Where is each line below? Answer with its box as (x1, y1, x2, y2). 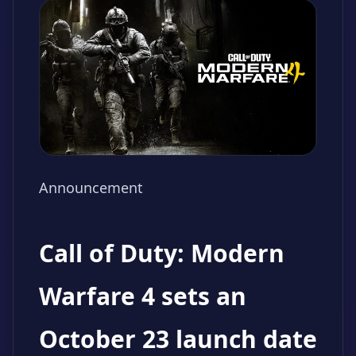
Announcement (39, 177, 143, 197)
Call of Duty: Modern (39, 236, 284, 269)
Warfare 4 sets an (39, 279, 246, 312)
